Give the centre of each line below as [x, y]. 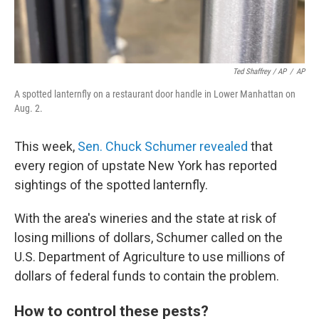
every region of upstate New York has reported [146, 166]
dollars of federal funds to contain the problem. [147, 276]
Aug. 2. [28, 108]
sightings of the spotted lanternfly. [111, 185]
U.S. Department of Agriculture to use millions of [150, 257]
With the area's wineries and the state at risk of [146, 218]
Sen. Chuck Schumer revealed [163, 146]
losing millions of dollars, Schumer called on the [148, 237]
